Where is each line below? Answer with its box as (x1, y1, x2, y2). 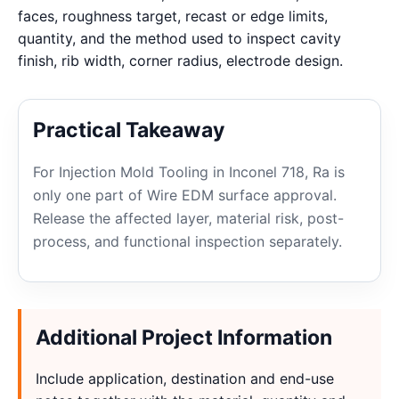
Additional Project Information (36, 325, 332, 350)
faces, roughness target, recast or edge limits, (18, 7, 328, 25)
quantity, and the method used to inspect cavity (18, 29, 341, 47)
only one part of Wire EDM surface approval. (33, 186, 337, 204)
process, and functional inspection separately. (33, 232, 342, 250)
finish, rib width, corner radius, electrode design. (18, 52, 343, 69)
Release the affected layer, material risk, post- (33, 209, 344, 227)
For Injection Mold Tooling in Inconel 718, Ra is (33, 163, 345, 181)
